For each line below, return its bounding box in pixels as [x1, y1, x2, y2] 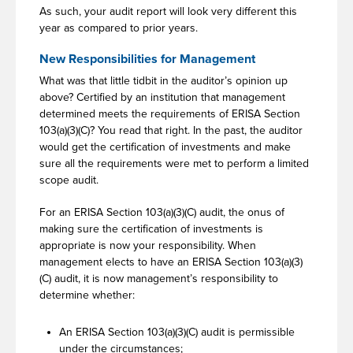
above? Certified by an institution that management [39, 90, 285, 104]
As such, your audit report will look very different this [39, 4, 297, 18]
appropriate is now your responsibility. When [39, 238, 256, 252]
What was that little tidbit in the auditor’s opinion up [39, 73, 288, 87]
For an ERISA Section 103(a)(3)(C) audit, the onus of [39, 205, 284, 219]
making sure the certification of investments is [39, 221, 263, 236]
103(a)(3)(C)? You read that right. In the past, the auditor [39, 123, 303, 137]
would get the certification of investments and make [39, 139, 291, 154]
